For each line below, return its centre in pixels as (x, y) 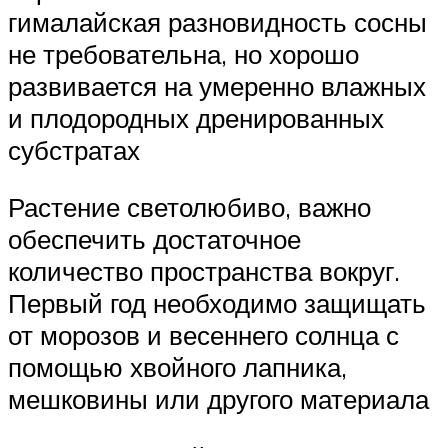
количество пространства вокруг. (204, 271)
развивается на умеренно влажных (217, 85)
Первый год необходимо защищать (217, 303)
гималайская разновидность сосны (217, 21)
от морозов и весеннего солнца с (203, 335)
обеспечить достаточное (154, 239)
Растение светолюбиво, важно (189, 207)
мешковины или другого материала (218, 399)
